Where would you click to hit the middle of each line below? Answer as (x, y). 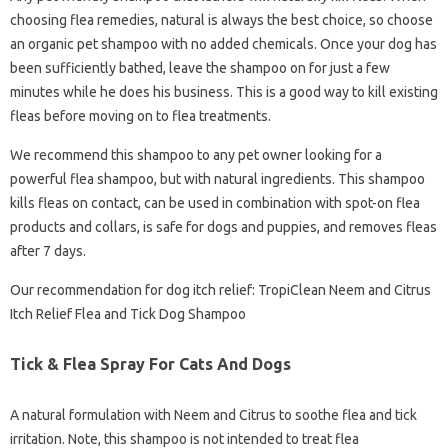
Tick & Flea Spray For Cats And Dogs (150, 364)
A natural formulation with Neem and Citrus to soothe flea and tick (213, 415)
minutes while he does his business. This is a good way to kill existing (224, 92)
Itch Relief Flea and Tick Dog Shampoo (128, 314)
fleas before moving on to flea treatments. (140, 116)
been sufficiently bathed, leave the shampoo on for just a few (200, 68)
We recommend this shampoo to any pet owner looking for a (196, 155)
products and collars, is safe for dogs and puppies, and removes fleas (223, 227)
